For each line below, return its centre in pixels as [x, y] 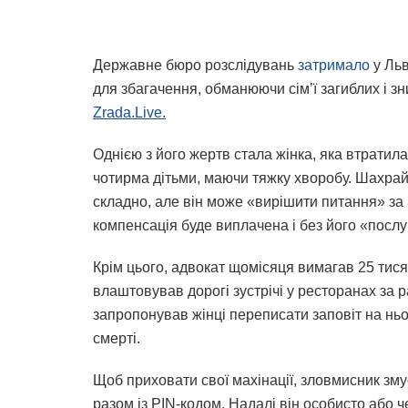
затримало [334, 66]
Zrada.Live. [129, 113]
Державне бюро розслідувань [195, 66]
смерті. [117, 339]
